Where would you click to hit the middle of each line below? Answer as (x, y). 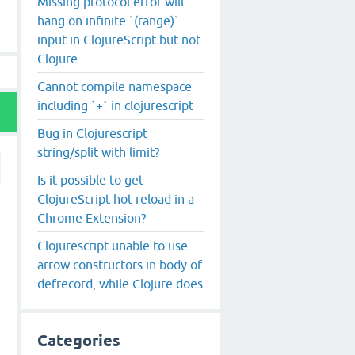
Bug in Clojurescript (92, 133)
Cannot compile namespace (115, 86)
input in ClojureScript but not (119, 39)
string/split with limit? (98, 152)
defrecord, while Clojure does (120, 283)
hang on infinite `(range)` (108, 20)
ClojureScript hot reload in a (116, 198)
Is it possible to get (90, 179)
